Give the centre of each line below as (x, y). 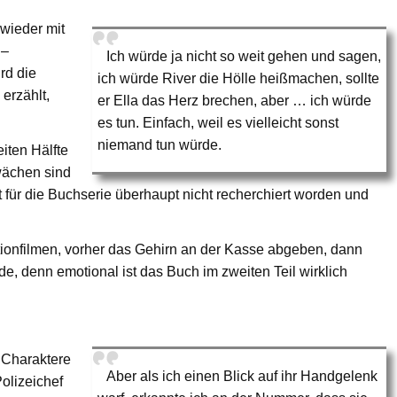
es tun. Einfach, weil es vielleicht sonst (218, 122)
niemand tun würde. (160, 144)
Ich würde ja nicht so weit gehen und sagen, (244, 56)
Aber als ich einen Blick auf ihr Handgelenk (242, 376)
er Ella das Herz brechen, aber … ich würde (235, 100)
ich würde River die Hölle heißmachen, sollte (239, 78)
